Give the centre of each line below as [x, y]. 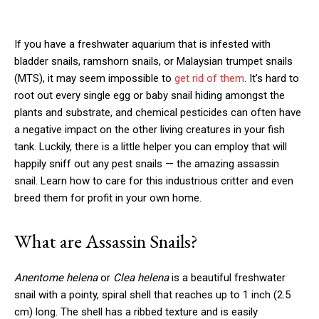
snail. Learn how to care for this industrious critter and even [154, 181]
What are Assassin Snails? [106, 241]
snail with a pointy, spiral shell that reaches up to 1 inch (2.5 [152, 295]
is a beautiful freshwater [227, 278]
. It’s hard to [272, 79]
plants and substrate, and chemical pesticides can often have [158, 113]
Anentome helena [56, 278]
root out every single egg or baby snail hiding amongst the [150, 96]
